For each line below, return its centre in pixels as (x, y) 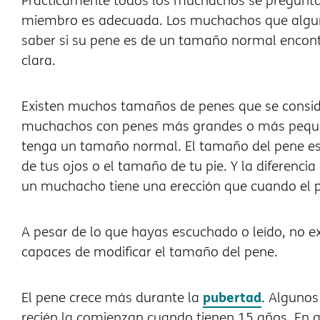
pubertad (232, 297)
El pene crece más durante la (112, 297)
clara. (39, 60)
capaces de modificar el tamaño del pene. (150, 251)
